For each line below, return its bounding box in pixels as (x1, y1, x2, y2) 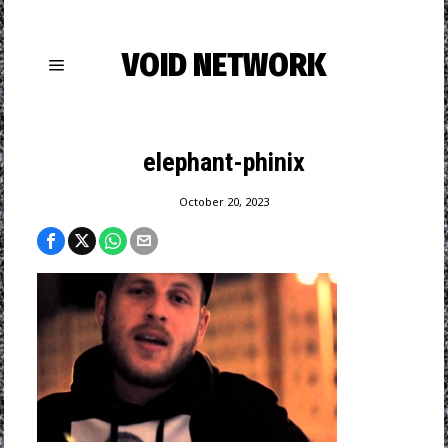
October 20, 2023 (178, 194, 269, 209)
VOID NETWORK (121, 46, 326, 84)
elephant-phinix (142, 147, 305, 177)
